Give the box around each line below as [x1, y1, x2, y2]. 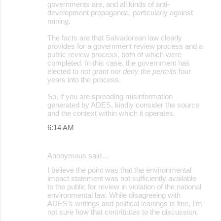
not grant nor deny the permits [80, 67, 177, 75]
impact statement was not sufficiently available [47, 174, 196, 183]
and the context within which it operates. [47, 109, 175, 117]
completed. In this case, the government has [47, 58, 190, 67]
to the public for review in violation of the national [47, 182, 201, 191]
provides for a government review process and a [47, 41, 203, 50]
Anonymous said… [47, 151, 109, 160]
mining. [47, 16, 71, 25]
